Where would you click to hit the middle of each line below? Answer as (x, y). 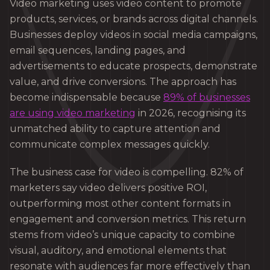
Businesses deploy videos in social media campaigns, (133, 35)
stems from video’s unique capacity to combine (122, 235)
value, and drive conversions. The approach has (123, 82)
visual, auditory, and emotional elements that (118, 251)
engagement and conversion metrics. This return (128, 219)
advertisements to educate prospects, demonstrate (133, 66)
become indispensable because (86, 98)
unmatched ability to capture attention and (115, 129)
